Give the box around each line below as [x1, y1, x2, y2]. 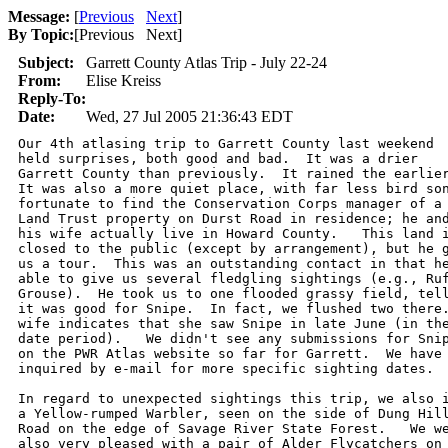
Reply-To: [18, 90, 86, 107]
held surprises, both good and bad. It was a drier [18, 151, 426, 166]
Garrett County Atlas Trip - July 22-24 [86, 54, 327, 71]
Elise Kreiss [86, 72, 161, 89]
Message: [8, 8, 70, 25]
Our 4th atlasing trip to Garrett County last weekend [18, 136, 434, 151]
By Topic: [8, 26, 74, 43]
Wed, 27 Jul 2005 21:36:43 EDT [86, 108, 293, 125]
